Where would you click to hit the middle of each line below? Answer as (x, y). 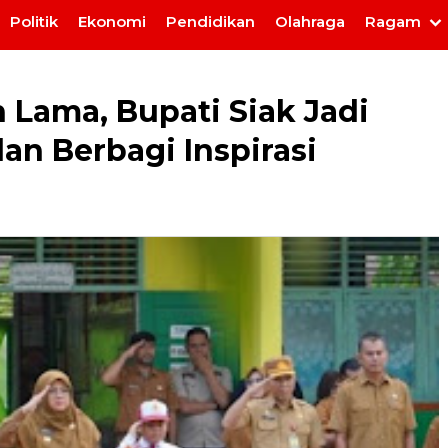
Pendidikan (210, 21)
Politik (34, 21)
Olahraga (310, 21)
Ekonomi (112, 21)
